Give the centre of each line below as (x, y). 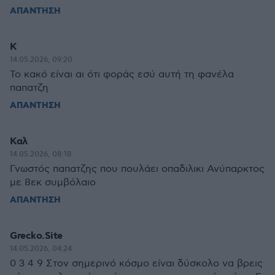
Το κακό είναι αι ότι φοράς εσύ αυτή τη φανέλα (122, 75)
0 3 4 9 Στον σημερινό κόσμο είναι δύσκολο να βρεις (136, 264)
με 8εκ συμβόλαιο (53, 183)
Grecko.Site (36, 236)
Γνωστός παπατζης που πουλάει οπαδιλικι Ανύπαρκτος (137, 169)
